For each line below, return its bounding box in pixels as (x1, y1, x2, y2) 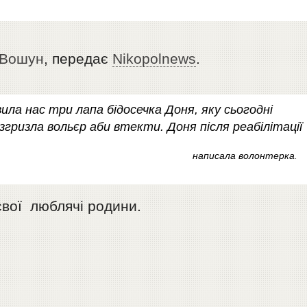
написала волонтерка (192, 150, 295, 162)
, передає (44, 51, 113, 67)
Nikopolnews (112, 51, 197, 67)
